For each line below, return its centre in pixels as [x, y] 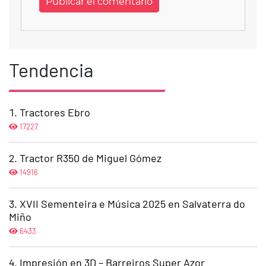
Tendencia [51, 70]
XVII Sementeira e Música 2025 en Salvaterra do [132, 204]
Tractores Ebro [55, 113]
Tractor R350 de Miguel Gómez [91, 158]
